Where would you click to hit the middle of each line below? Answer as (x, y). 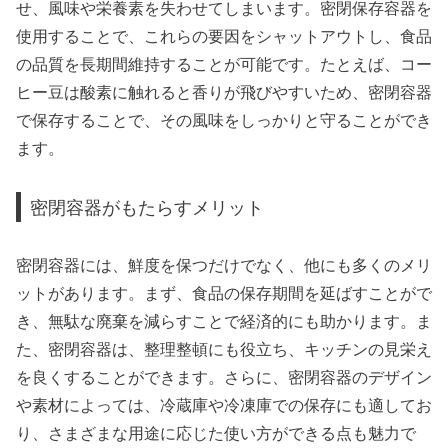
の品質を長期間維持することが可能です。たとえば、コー (224, 65)
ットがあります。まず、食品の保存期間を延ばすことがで (224, 294)
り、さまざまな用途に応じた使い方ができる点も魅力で (216, 434)
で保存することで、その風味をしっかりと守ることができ (224, 121)
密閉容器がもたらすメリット (147, 207)
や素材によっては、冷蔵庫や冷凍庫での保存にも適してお (224, 406)
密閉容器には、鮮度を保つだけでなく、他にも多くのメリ (224, 266)
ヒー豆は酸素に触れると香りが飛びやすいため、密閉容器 (224, 93)
